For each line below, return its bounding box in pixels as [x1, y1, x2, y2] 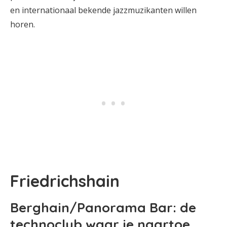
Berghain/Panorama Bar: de [10, 199, 196, 216]
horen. [10, 19, 35, 30]
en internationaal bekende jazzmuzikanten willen [10, 5, 197, 16]
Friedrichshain [10, 171, 120, 191]
